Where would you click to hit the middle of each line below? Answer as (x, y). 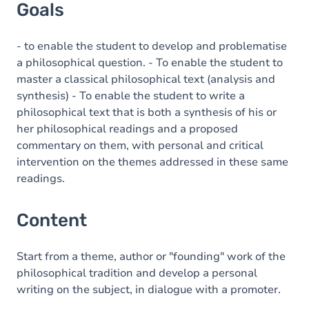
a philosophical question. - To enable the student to (150, 63)
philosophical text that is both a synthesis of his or (147, 112)
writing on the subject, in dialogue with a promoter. (149, 290)
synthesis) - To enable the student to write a (131, 96)
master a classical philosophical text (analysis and (146, 79)
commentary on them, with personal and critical (140, 146)
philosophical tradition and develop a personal (137, 273)
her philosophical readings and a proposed (127, 129)
